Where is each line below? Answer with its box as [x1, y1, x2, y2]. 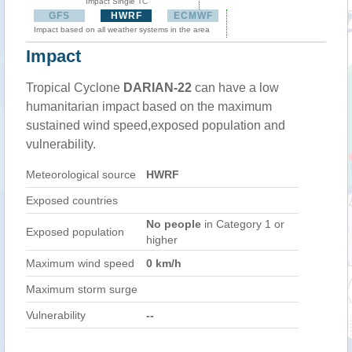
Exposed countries [26, 194, 118, 207]
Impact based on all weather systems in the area [34, 25, 210, 34]
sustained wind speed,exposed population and [26, 119, 285, 132]
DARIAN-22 [123, 81, 192, 94]
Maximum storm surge [26, 283, 137, 295]
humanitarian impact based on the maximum [26, 100, 272, 113]
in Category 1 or [201, 218, 284, 230]
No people [146, 218, 201, 230]
